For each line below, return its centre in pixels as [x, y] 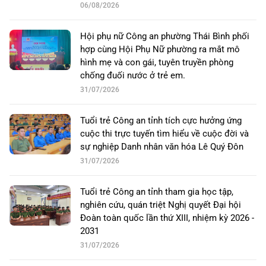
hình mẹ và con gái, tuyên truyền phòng [157, 62]
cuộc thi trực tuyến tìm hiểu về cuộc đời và [164, 133]
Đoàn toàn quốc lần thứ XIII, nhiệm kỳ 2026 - [167, 218]
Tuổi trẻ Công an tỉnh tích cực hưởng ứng [161, 120]
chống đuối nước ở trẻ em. [133, 75]
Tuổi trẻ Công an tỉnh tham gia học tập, [157, 191]
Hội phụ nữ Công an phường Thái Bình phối [165, 36]
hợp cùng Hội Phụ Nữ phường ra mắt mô [160, 49]
